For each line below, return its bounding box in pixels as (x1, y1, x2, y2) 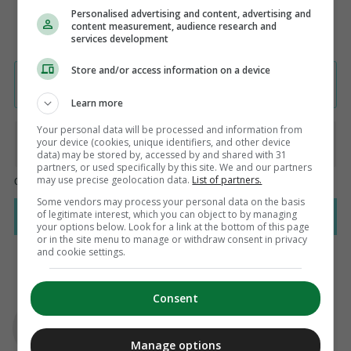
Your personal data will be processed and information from (37, 122, 303, 136)
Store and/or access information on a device (71, 63, 271, 77)
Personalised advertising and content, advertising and (71, 6, 312, 20)
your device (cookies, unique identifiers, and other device (37, 135, 291, 149)
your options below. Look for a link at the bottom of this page (37, 219, 310, 233)
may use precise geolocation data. (37, 172, 193, 186)
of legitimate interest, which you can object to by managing (37, 207, 298, 221)
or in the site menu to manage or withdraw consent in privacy (37, 232, 308, 246)
